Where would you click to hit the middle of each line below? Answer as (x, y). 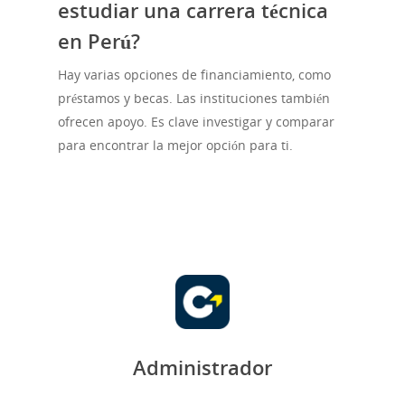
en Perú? (99, 41)
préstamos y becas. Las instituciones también (194, 99)
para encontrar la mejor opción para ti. (175, 146)
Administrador (202, 367)
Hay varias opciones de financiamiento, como (194, 75)
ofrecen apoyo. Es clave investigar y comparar (196, 122)
